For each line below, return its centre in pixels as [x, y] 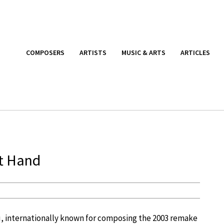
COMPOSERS [45, 52]
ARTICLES [195, 52]
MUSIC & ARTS [143, 52]
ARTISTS [93, 52]
